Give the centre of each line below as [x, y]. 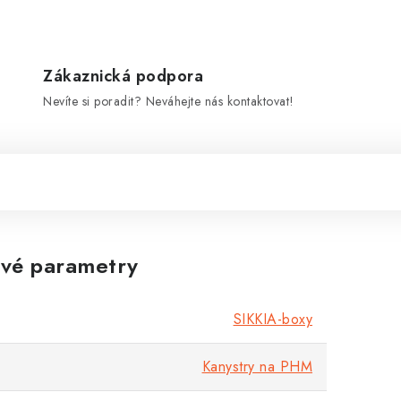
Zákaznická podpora [124, 76]
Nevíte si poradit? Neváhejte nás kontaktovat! [169, 101]
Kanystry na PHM [257, 367]
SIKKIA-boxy [273, 319]
